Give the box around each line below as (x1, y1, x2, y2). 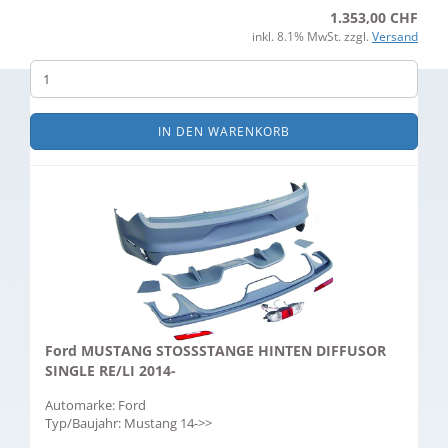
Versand (372, 28, 418, 45)
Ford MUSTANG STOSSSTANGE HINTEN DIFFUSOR (45, 341, 386, 360)
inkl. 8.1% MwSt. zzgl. (252, 28, 372, 45)
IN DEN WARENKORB (158, 123, 290, 140)
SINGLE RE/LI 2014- (45, 361, 176, 380)
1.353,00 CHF (330, 8, 418, 27)
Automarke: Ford (45, 396, 146, 414)
